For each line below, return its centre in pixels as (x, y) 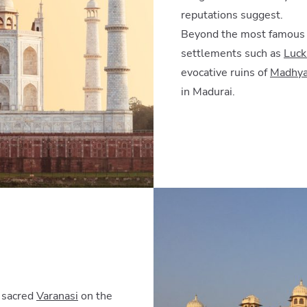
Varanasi (57, 296)
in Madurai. (208, 91)
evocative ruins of (225, 72)
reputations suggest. (232, 15)
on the (95, 296)
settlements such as (232, 53)
